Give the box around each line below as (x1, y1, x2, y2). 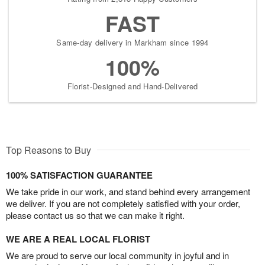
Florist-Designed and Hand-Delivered (67, 80, 198, 92)
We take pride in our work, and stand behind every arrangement (6, 185, 250, 198)
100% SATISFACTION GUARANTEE (6, 169, 153, 182)
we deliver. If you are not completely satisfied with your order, (6, 197, 240, 209)
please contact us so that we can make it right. (6, 209, 185, 221)
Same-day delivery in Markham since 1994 (56, 37, 209, 48)
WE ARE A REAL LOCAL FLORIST (6, 232, 150, 245)
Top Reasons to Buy (6, 143, 91, 157)
